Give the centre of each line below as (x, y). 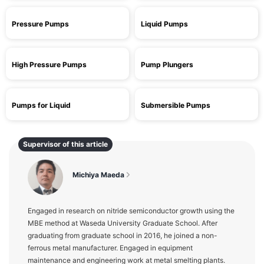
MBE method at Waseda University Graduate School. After (123, 223)
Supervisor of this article (65, 144)
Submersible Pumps (176, 105)
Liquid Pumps (164, 24)
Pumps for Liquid (41, 105)
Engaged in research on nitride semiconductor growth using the (131, 211)
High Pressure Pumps (49, 65)
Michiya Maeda (99, 175)
